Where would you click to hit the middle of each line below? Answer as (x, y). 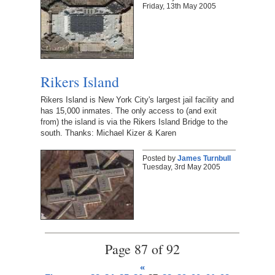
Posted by (160, 159)
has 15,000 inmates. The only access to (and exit (128, 111)
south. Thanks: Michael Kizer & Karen (108, 133)
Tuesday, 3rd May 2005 (181, 167)
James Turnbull (204, 159)
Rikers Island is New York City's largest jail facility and (137, 100)
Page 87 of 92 (142, 249)
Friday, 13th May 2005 (179, 6)
